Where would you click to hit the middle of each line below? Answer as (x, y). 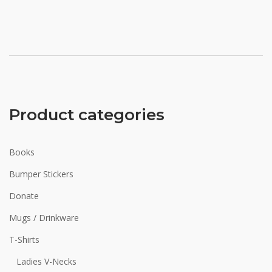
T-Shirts (24, 240)
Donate (24, 196)
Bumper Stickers (41, 174)
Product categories (87, 115)
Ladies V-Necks (46, 261)
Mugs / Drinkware (44, 218)
